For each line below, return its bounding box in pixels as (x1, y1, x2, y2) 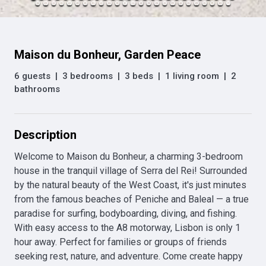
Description (14, 128, 77, 142)
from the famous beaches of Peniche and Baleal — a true (14, 194, 249, 205)
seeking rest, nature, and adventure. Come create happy (14, 251, 243, 262)
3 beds (125, 71, 153, 81)
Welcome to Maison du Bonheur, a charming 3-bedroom (14, 151, 243, 162)
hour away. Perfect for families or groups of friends (14, 236, 227, 248)
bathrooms (14, 84, 60, 94)
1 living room (165, 71, 219, 81)
